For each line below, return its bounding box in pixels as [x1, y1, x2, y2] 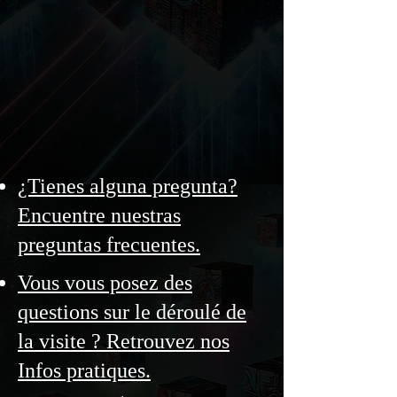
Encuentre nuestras [18, 204, 181, 227]
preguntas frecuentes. [18, 233, 200, 256]
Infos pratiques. [18, 359, 151, 382]
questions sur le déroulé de [18, 300, 246, 323]
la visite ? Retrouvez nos [18, 330, 230, 353]
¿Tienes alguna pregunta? [18, 175, 237, 198]
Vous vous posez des [18, 271, 192, 294]
